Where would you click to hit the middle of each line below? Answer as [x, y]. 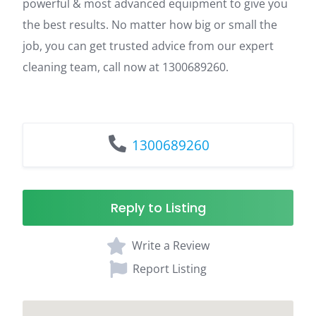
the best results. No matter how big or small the [150, 24]
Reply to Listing [158, 207]
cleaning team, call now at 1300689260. [126, 67]
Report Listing [170, 269]
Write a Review [171, 246]
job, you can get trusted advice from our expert [148, 45]
